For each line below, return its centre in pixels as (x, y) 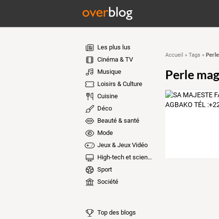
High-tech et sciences (121, 157)
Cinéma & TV (114, 59)
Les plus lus (113, 47)
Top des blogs (116, 212)
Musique (108, 72)
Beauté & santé (117, 120)
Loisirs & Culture (119, 84)
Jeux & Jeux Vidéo (121, 145)
